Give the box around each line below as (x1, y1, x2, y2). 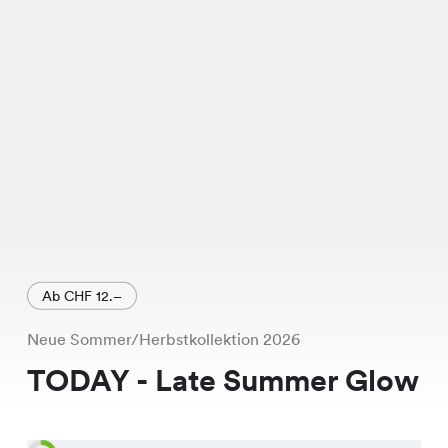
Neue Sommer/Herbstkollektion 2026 (26, 329, 300, 350)
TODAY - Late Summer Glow (26, 361, 419, 400)
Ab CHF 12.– (41, 287, 122, 306)
